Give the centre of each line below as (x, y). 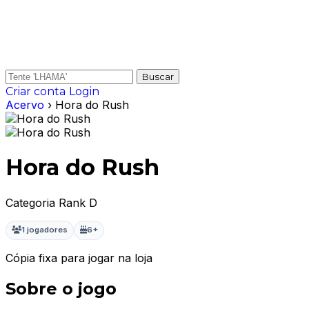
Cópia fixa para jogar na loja (79, 258)
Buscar (158, 77)
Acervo (25, 105)
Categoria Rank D (51, 202)
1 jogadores (44, 230)
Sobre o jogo (61, 288)
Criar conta (36, 91)
